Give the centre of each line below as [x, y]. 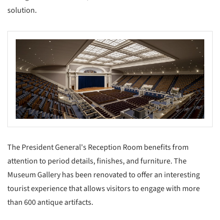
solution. [22, 10]
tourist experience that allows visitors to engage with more [104, 188]
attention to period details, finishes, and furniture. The [97, 161]
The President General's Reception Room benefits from [98, 147]
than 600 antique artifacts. [50, 202]
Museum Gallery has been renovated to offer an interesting [104, 175]
